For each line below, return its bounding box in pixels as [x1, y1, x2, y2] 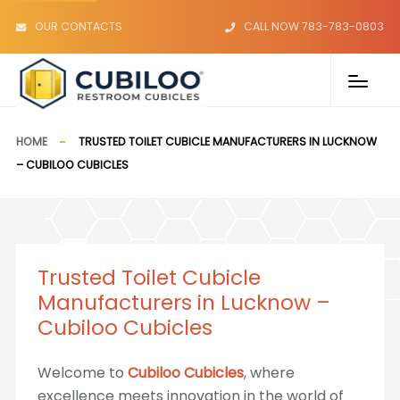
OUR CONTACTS [34, 19, 122, 34]
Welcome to [37, 362, 128, 383]
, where [243, 362, 295, 383]
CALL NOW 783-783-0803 [244, 19, 385, 34]
